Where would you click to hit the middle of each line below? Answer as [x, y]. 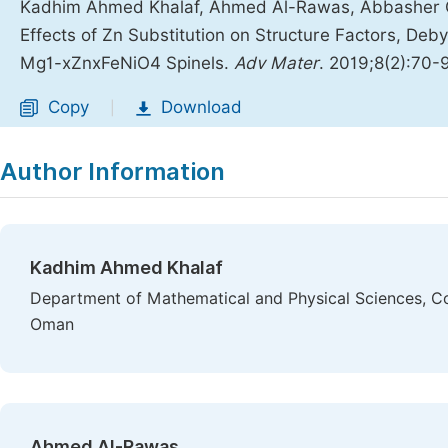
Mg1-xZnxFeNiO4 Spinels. [127, 63]
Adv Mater [276, 63]
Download [201, 107]
